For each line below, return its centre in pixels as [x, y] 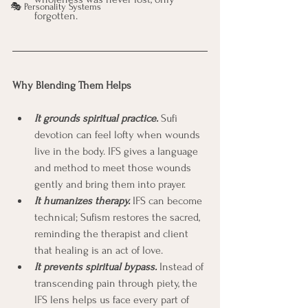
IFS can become [167, 201]
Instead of [183, 267]
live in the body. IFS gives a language [118, 151]
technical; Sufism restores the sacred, [119, 217]
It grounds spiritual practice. [96, 118]
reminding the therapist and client [113, 234]
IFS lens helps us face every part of [113, 300]
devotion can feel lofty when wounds [119, 135]
